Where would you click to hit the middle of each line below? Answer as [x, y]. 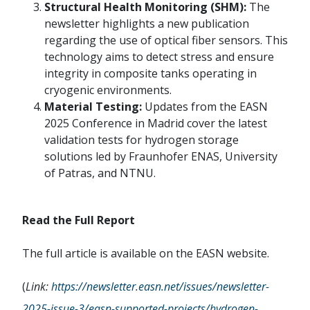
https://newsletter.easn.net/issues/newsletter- [160, 287]
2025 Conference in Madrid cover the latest [156, 124]
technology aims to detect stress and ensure [159, 57]
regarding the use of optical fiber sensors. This [166, 40]
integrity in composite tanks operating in [151, 74]
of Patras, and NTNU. [100, 173]
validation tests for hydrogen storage [142, 140]
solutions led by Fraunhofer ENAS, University [161, 157]
